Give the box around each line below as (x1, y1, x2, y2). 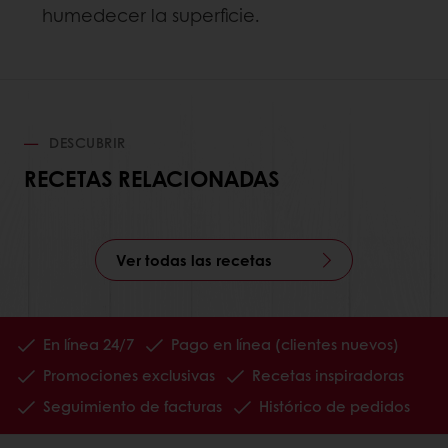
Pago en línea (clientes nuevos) (171, 333, 399, 356)
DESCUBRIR (44, 132, 126, 153)
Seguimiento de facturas (43, 395, 222, 418)
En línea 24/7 (43, 333, 134, 356)
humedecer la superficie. (42, 2, 260, 29)
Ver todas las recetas (116, 249, 272, 272)
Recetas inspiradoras (252, 364, 404, 387)
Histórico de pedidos (259, 395, 410, 418)
